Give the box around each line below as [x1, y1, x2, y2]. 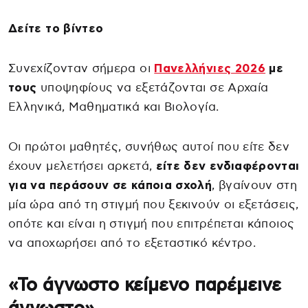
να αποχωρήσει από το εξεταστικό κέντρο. [8, 236, 256, 249]
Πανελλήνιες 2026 [154, 62, 266, 74]
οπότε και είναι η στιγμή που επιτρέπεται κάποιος [8, 217, 295, 230]
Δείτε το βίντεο [8, 22, 104, 34]
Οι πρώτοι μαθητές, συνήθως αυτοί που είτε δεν [8, 140, 290, 153]
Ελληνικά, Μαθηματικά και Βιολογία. [8, 100, 219, 113]
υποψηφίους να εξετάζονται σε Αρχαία [36, 81, 269, 93]
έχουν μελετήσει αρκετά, [8, 159, 156, 172]
